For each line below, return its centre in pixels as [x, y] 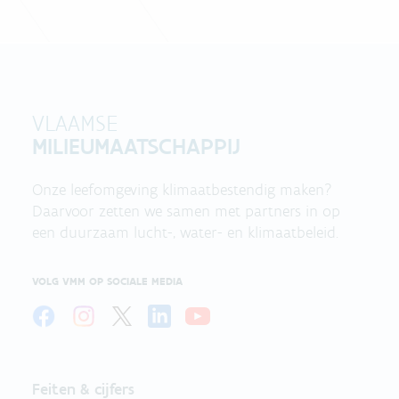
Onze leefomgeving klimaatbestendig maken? [182, 189]
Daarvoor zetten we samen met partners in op [186, 211]
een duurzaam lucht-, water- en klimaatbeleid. [185, 232]
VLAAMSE [75, 122]
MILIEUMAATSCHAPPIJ [136, 146]
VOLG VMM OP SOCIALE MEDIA [107, 281]
